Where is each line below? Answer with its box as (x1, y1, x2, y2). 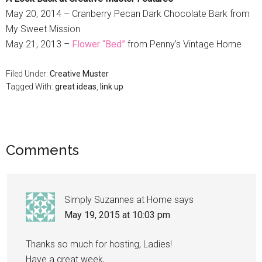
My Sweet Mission (6, 23, 80, 35)
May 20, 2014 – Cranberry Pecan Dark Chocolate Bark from (6, 8, 250, 19)
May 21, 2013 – (6, 38, 72, 50)
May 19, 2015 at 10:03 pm (64, 209, 170, 220)
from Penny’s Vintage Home (125, 38, 242, 50)
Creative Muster (50, 68, 109, 78)
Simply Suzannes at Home (64, 194, 172, 205)
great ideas (55, 81, 96, 91)
